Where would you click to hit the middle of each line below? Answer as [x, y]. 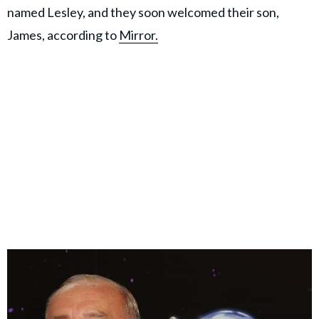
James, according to [63, 35]
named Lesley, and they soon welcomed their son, [143, 12]
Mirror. [138, 35]
